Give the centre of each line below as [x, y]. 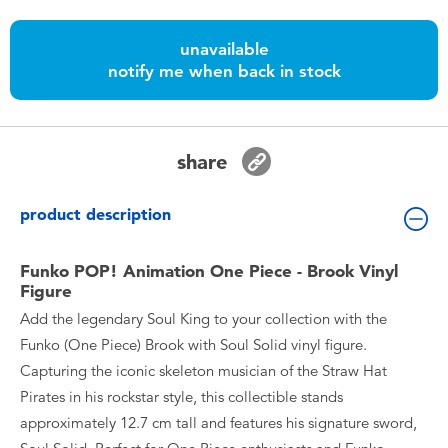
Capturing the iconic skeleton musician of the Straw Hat [203, 371]
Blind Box [102, 186]
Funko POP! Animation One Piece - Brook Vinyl [209, 271]
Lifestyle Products [130, 300]
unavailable [224, 49]
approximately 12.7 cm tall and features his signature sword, [218, 423]
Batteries [99, 72]
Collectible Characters [146, 243]
